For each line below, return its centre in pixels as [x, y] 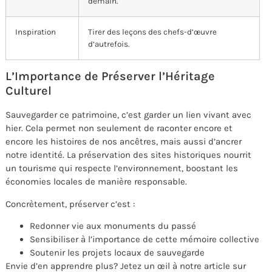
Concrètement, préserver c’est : [70, 204]
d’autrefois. [109, 44]
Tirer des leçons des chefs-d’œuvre [152, 32]
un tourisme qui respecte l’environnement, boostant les [122, 168]
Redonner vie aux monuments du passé [113, 226]
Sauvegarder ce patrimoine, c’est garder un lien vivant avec [128, 115]
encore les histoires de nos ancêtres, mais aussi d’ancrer [124, 142]
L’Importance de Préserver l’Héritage [110, 76]
